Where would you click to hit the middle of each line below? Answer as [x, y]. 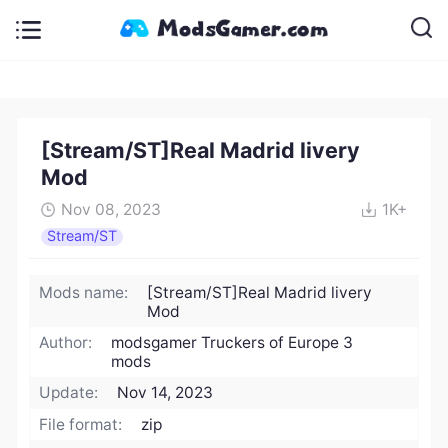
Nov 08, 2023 [110, 210]
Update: [69, 393]
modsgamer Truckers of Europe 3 [232, 343]
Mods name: [84, 292]
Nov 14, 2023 [165, 393]
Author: [66, 343]
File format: [81, 424]
